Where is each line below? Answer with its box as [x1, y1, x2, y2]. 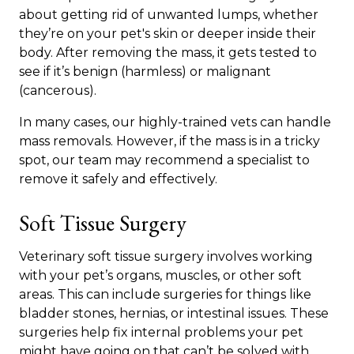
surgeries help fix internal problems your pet [19, 325, 303, 341]
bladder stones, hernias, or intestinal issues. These [19, 306, 329, 322]
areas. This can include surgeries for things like [19, 287, 311, 303]
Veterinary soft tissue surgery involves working [19, 249, 313, 265]
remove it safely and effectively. [19, 171, 217, 187]
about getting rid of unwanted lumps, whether [19, 7, 318, 23]
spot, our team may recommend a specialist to [19, 153, 310, 168]
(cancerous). [19, 83, 96, 99]
